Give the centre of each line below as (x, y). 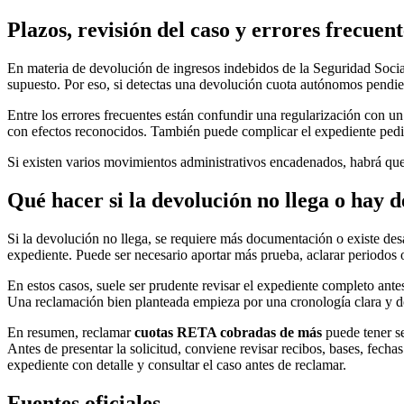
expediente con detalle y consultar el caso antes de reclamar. (177, 365)
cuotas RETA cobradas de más (228, 333)
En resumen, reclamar (71, 333)
